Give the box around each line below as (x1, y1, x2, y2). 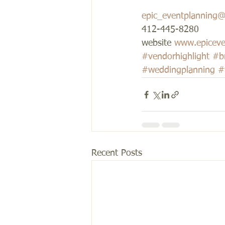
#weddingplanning (142, 66, 215, 75)
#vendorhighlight (142, 52, 209, 61)
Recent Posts (91, 149, 142, 158)
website (142, 39, 174, 48)
